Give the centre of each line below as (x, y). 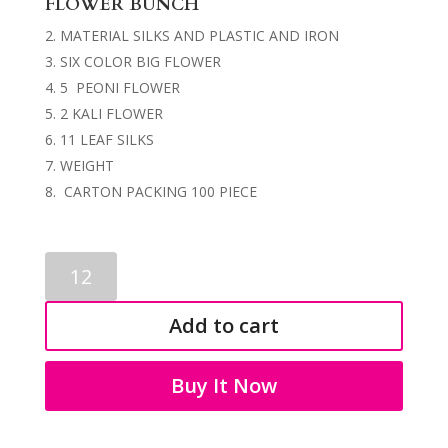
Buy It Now (223, 386)
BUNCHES (76, 309)
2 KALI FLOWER (111, 114)
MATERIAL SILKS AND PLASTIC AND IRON (199, 36)
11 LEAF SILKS (106, 140)
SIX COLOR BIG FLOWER (140, 62)
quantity (69, 355)
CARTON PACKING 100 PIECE (158, 192)
